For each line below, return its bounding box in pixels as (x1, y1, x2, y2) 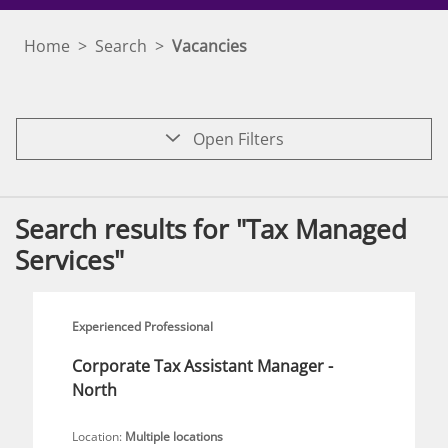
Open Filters (188, 128, 284, 150)
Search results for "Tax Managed (15, 211, 407, 247)
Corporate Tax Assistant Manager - (72, 355, 333, 377)
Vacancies (172, 35, 247, 57)
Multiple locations (125, 428, 223, 445)
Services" (15, 242, 124, 278)
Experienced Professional (72, 318, 213, 335)
